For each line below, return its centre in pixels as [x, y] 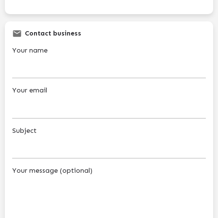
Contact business [53, 33]
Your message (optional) [52, 171]
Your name [30, 50]
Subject [24, 130]
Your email [30, 91]
